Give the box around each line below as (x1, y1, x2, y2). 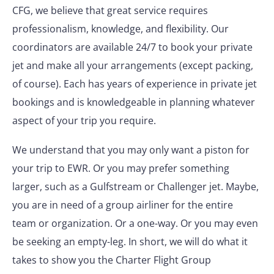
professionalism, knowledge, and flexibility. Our (12, 22, 229, 35)
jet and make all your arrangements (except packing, (12, 59, 253, 72)
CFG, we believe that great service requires (12, 4, 208, 17)
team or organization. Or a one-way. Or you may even (12, 217, 258, 230)
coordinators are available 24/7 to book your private (12, 40, 253, 54)
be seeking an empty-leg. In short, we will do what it (12, 235, 248, 248)
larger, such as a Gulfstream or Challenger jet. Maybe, (12, 180, 259, 193)
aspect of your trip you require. (12, 114, 156, 127)
